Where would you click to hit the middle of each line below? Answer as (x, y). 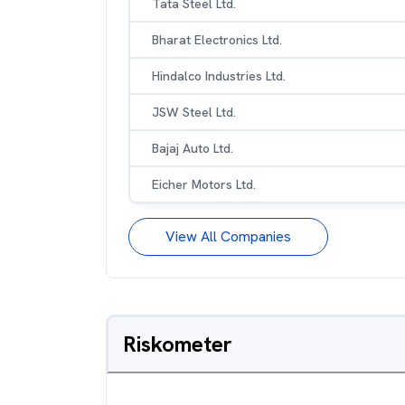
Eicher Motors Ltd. (204, 184)
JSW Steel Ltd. (194, 112)
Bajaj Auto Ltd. (193, 148)
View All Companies (228, 236)
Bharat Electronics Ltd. (217, 40)
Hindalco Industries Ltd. (219, 76)
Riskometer (178, 344)
